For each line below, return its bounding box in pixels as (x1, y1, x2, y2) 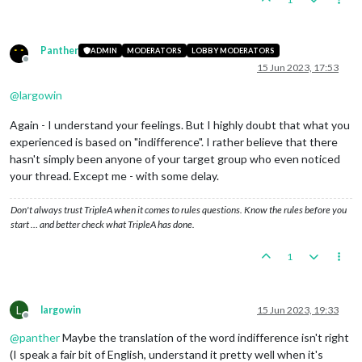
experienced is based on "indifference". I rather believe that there (10, 134, 338, 149)
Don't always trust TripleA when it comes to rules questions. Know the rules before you (11, 203, 347, 216)
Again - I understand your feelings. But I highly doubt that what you (10, 117, 350, 132)
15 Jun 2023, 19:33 (257, 303, 339, 316)
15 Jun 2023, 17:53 (257, 61, 339, 74)
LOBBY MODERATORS (191, 46, 275, 56)
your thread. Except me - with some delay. (10, 168, 219, 183)
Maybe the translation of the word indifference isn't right (60, 330, 349, 344)
